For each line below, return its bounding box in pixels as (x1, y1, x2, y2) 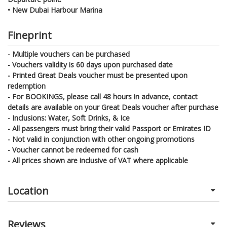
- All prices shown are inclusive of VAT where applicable (8, 155, 188, 165)
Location (8, 183, 49, 198)
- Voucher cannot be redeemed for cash (8, 144, 138, 155)
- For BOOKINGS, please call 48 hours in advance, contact (8, 91, 198, 101)
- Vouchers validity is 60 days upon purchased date (8, 59, 173, 69)
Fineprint (8, 28, 52, 42)
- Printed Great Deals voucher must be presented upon (8, 70, 187, 80)
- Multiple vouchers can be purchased (8, 49, 130, 59)
